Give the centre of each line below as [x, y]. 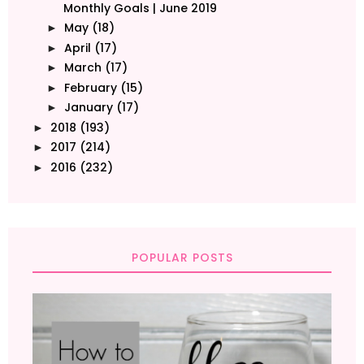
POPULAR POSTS [182, 258]
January [88, 108]
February [90, 87]
